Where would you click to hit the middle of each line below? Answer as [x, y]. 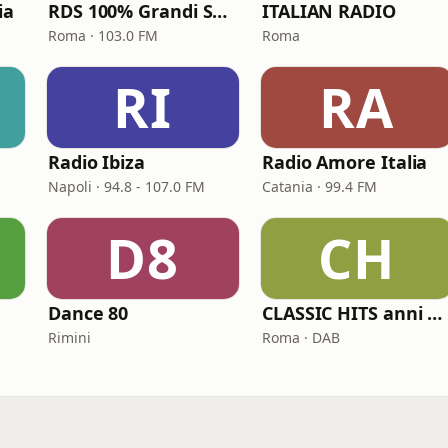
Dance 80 [88, 313]
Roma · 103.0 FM [103, 35]
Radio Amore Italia [345, 162]
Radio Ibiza [97, 162]
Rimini [69, 337]
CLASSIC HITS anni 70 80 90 [435, 313]
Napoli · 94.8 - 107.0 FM [126, 186]
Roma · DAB [301, 337]
